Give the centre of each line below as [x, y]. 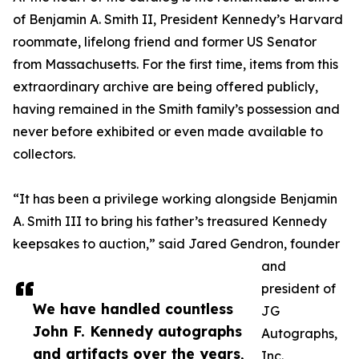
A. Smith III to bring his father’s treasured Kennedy [170, 221]
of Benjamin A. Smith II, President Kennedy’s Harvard [178, 19]
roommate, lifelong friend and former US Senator [165, 41]
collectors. [44, 153]
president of [298, 288]
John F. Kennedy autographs [137, 331]
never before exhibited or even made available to [168, 131]
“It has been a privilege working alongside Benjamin [175, 198]
